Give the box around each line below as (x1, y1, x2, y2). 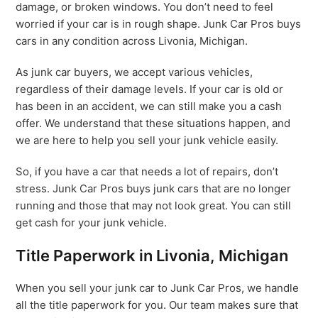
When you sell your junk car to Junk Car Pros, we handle (16, 281, 300, 295)
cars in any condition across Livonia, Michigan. (16, 34, 248, 48)
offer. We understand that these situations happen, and (16, 116, 291, 130)
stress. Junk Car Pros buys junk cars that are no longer (16, 182, 292, 195)
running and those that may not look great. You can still (16, 199, 292, 212)
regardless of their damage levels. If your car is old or (16, 82, 284, 96)
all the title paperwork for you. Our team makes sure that (16, 298, 299, 312)
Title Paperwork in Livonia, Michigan (16, 246, 289, 265)
